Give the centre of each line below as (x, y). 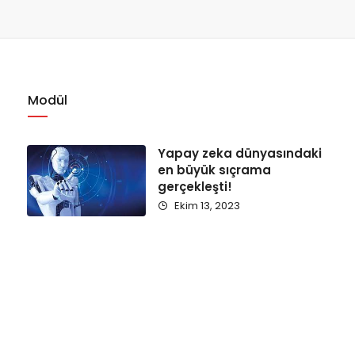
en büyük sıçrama (214, 170)
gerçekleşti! (195, 187)
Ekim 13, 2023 (206, 206)
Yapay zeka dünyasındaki (239, 153)
